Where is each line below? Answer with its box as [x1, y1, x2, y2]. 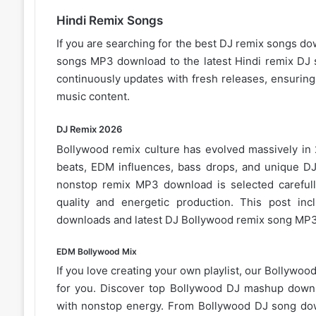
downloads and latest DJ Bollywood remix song [56, 212, 295, 226]
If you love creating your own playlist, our [56, 263, 265, 277]
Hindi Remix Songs [56, 13, 163, 28]
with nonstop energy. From [56, 298, 198, 312]
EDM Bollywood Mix [56, 245, 137, 257]
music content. [56, 90, 130, 104]
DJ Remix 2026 [56, 123, 122, 135]
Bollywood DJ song [197, 298, 297, 312]
